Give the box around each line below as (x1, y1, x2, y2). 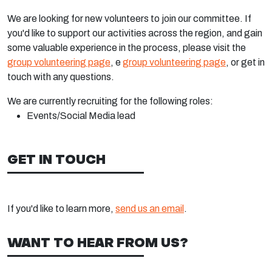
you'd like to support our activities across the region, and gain (7, 28, 262, 38)
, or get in (226, 57, 265, 67)
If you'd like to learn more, (7, 203, 114, 214)
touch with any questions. (7, 72, 114, 82)
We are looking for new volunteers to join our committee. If (7, 13, 251, 24)
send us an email (115, 203, 184, 214)
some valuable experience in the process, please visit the (7, 42, 246, 53)
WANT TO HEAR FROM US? (7, 234, 188, 250)
